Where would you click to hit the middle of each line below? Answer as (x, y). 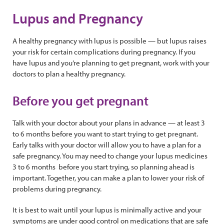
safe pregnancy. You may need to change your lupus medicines (110, 156)
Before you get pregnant (80, 101)
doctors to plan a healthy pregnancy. (69, 74)
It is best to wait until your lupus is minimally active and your (107, 210)
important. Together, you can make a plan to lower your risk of (108, 178)
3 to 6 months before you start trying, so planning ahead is (103, 167)
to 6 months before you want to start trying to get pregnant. (105, 134)
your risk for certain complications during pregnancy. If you (104, 52)
